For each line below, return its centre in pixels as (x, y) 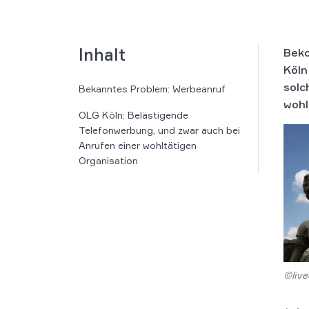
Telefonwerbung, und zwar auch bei (159, 130)
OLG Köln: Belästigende (133, 115)
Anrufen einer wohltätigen (138, 145)
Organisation (108, 160)
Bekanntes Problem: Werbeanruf (152, 89)
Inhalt (102, 54)
